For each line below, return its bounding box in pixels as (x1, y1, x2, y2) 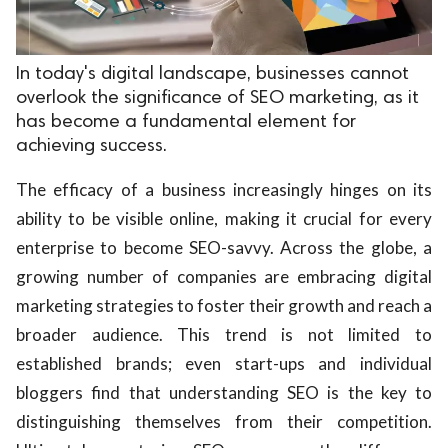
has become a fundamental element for (16, 112, 356, 132)
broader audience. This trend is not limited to (16, 323, 432, 345)
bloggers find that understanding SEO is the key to (16, 381, 432, 403)
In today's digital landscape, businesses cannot (16, 64, 409, 84)
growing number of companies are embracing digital (16, 265, 432, 287)
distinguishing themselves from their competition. (16, 410, 432, 432)
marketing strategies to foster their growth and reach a (16, 294, 432, 316)
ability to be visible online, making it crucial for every (16, 207, 432, 229)
